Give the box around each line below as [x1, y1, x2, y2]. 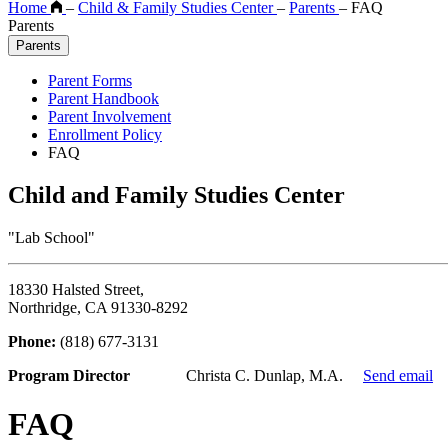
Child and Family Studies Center [8, 182, 345, 209]
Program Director [8, 367, 130, 385]
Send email [363, 367, 433, 385]
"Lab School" [8, 229, 95, 247]
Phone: [8, 333, 56, 351]
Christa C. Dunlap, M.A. [130, 367, 363, 385]
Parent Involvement [48, 108, 171, 126]
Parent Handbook [48, 90, 159, 108]
